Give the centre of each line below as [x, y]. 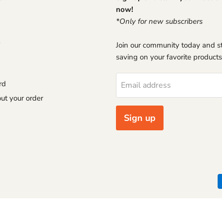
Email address [146, 85]
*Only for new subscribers [159, 21]
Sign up [140, 118]
